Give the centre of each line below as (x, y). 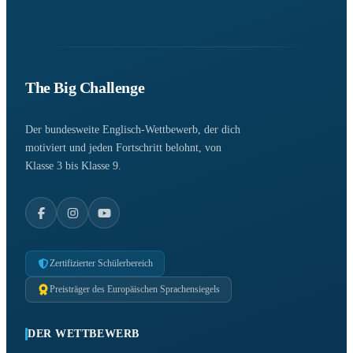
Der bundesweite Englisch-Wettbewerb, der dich (133, 130)
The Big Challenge (85, 88)
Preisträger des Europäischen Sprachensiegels (135, 290)
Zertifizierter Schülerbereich (101, 264)
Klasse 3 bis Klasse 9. (73, 166)
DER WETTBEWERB (84, 334)
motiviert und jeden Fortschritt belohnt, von (123, 148)
